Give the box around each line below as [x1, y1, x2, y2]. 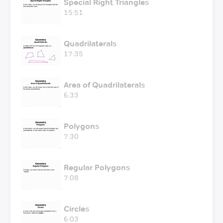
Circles [64, 204, 89, 214]
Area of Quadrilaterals [64, 80, 145, 90]
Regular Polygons [64, 162, 130, 172]
